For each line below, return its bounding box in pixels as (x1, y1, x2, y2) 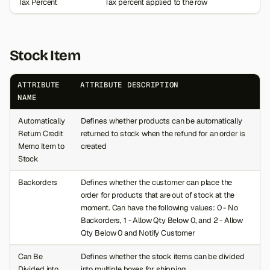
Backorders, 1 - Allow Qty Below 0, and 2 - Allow (80, 215, 243, 225)
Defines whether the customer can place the (80, 177, 233, 187)
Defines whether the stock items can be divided (80, 251, 245, 262)
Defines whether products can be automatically (80, 115, 242, 126)
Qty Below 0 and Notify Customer (80, 227, 195, 238)
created (80, 140, 107, 151)
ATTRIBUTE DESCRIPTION (80, 80, 179, 90)
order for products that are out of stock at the (80, 189, 235, 200)
